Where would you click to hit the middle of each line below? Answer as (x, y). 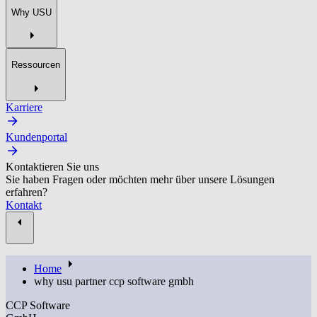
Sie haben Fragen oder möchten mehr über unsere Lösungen (140, 179)
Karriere (24, 107)
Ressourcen (36, 65)
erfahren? (27, 192)
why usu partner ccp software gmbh (114, 281)
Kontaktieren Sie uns (52, 166)
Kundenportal (36, 137)
